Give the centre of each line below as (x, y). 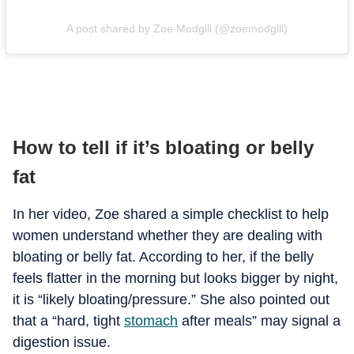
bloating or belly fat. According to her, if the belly (163, 257)
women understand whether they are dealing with (168, 235)
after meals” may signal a (259, 321)
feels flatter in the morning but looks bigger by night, (175, 278)
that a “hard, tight (68, 321)
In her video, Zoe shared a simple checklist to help (171, 214)
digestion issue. (62, 342)
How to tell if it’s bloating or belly (163, 147)
